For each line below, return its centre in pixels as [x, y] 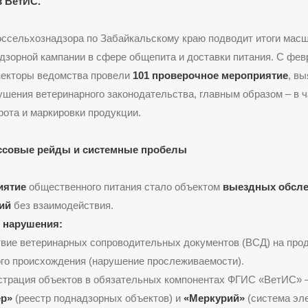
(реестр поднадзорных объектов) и [98, 298]
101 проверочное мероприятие [210, 75]
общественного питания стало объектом [124, 186]
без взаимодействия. [62, 205]
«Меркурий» [214, 298]
